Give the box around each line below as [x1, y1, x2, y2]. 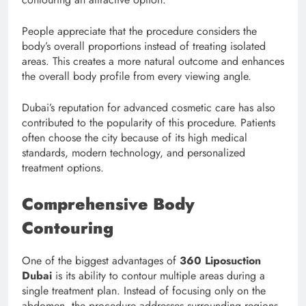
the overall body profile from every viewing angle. [22, 68, 251, 84]
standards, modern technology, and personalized [22, 144, 245, 161]
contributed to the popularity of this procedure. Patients [22, 114, 275, 130]
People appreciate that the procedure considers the [22, 23, 257, 39]
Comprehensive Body [22, 191, 195, 216]
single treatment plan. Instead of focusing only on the [22, 282, 266, 298]
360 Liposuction [180, 252, 261, 268]
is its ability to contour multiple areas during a [52, 267, 265, 283]
